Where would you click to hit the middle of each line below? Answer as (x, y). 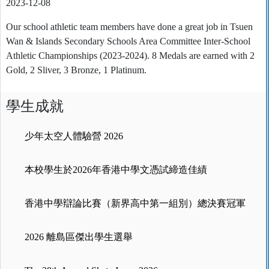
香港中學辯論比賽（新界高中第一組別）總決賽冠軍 (135, 203)
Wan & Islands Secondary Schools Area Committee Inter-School (128, 41)
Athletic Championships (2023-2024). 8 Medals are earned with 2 (130, 55)
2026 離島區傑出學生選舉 (78, 237)
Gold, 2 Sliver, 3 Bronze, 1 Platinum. (76, 70)
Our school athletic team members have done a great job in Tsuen (129, 26)
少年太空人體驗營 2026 (74, 136)
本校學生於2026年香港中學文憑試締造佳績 (116, 169)
